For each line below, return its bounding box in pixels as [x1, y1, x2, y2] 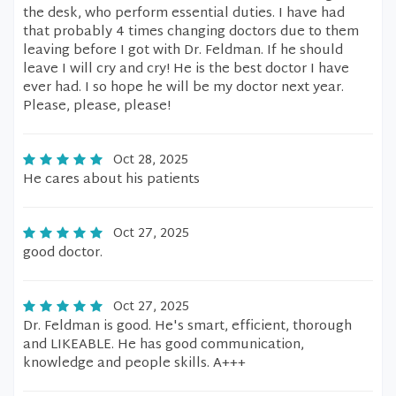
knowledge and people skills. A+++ [23, 352, 246, 376]
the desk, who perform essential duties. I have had [23, 2, 345, 26]
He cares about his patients [23, 168, 200, 192]
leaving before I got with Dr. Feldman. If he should [23, 39, 343, 63]
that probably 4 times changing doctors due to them [23, 20, 359, 44]
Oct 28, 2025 [113, 149, 188, 171]
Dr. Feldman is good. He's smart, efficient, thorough [23, 315, 352, 339]
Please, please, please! [23, 95, 171, 118]
